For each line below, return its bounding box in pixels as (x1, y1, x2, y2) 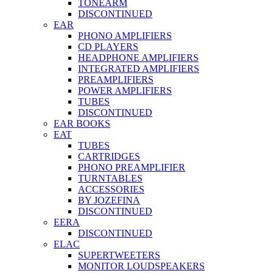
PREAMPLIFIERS (78, 74, 154, 85)
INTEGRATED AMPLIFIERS (78, 63, 199, 74)
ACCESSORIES (78, 184, 144, 194)
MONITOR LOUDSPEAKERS (78, 261, 205, 271)
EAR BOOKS (54, 118, 110, 129)
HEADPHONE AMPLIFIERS (78, 52, 199, 63)
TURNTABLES (78, 173, 143, 183)
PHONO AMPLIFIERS (78, 30, 172, 41)
